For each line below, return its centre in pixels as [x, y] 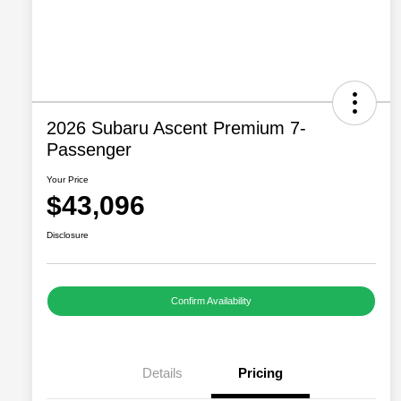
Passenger [89, 150]
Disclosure [68, 235]
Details [162, 373]
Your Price [68, 180]
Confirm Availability [211, 301]
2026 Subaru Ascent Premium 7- [176, 128]
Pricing [260, 373]
